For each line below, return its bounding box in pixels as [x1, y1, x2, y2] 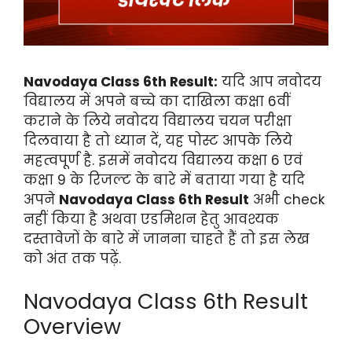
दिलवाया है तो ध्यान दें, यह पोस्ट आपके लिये [24, 131, 292, 151]
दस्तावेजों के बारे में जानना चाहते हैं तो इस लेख [24, 229, 310, 249]
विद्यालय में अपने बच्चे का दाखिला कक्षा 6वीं [24, 92, 290, 112]
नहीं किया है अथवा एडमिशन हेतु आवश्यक [24, 210, 279, 229]
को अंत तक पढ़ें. [24, 249, 121, 269]
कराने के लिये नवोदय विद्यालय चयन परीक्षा [24, 112, 291, 131]
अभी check [249, 190, 324, 210]
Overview [24, 311, 121, 341]
